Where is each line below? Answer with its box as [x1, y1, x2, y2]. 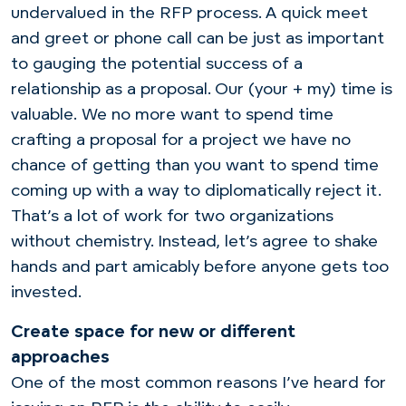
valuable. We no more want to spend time [11, 106, 333, 124]
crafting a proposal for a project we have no [11, 131, 351, 150]
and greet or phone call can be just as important [11, 30, 384, 48]
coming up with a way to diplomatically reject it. [11, 182, 381, 200]
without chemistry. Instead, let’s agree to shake [11, 233, 378, 251]
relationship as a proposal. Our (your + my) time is [11, 81, 392, 99]
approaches [11, 349, 110, 367]
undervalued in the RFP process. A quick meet [11, 5, 368, 23]
